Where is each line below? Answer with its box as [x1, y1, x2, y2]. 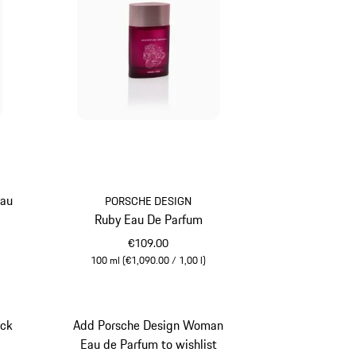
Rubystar [147, 268, 195, 288]
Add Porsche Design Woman [73, 315, 224, 335]
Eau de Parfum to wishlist [79, 334, 217, 354]
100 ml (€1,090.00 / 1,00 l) [91, 253, 207, 269]
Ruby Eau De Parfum [94, 210, 203, 230]
